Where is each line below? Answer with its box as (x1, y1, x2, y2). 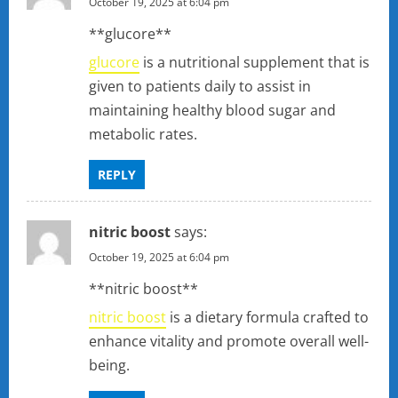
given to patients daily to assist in (89, 76, 311, 97)
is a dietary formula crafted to (166, 307, 369, 328)
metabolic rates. (89, 124, 197, 145)
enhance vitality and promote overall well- (89, 331, 369, 352)
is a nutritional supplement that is (139, 52, 370, 73)
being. (89, 355, 130, 376)
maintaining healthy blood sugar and (89, 100, 336, 121)
